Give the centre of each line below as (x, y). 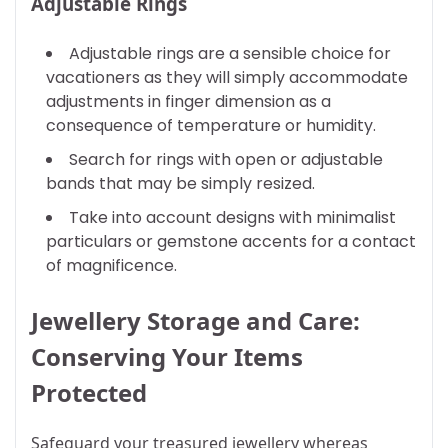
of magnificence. (111, 265)
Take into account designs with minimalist (232, 217)
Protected (89, 392)
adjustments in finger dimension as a (188, 101)
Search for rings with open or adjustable (226, 159)
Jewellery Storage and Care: (195, 320)
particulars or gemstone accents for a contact (231, 241)
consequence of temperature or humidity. (211, 125)
